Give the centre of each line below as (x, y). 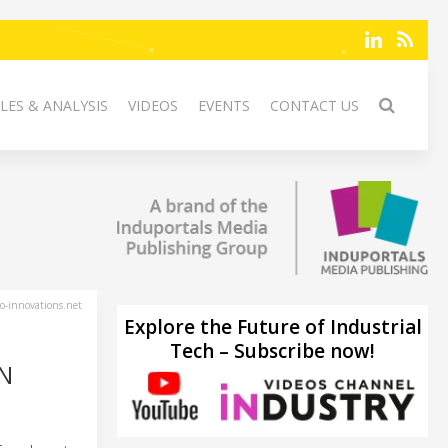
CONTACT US (314, 105)
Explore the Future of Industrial (272, 326)
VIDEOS (153, 105)
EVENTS (224, 105)
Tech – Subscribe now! (272, 350)
